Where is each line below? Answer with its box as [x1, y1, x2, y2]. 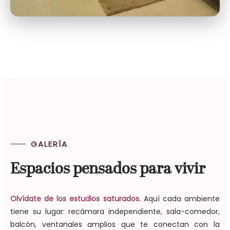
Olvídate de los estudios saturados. [10, 193, 141, 204]
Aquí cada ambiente [140, 193, 220, 204]
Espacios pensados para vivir [10, 161, 205, 177]
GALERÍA [31, 138, 68, 149]
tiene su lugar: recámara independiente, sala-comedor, [10, 206, 220, 217]
